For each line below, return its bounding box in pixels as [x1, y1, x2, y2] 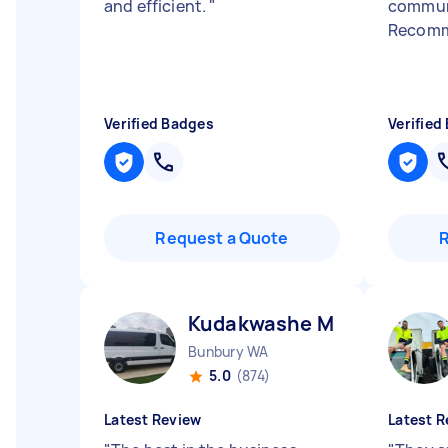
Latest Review [104, 410, 202, 429]
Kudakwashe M [188, 310, 334, 337]
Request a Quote [155, 227, 289, 249]
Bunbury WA [188, 342, 269, 361]
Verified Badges [104, 114, 214, 133]
